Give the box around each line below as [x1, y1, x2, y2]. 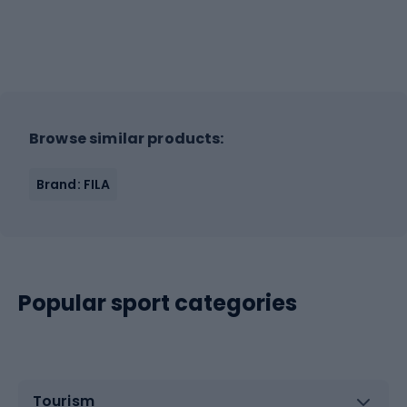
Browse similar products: [29, 127, 224, 149]
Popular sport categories [18, 287, 297, 318]
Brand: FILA [36, 174, 111, 194]
